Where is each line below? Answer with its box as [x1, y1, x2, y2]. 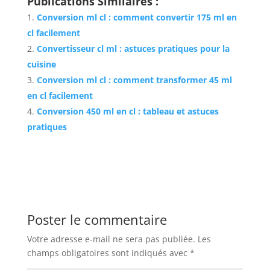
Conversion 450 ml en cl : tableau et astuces [36, 105, 219, 118]
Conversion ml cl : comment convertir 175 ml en [36, 11, 237, 24]
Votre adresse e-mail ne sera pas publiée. [27, 233, 195, 245]
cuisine [27, 58, 56, 71]
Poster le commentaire [27, 210, 167, 229]
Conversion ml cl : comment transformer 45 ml [36, 74, 232, 86]
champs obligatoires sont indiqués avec [27, 247, 190, 259]
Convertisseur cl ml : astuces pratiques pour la [36, 43, 230, 55]
